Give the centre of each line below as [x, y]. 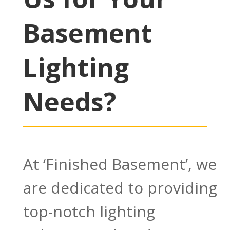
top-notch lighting [89, 212]
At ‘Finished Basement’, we [120, 164]
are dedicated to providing [120, 188]
